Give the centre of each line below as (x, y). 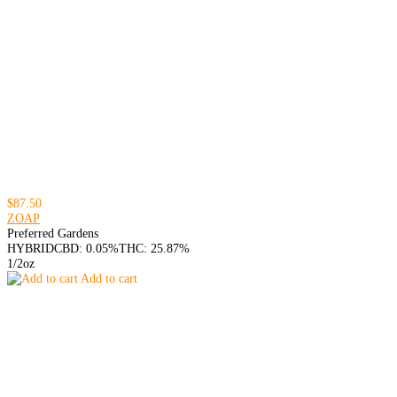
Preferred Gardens (53, 233)
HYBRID (31, 248)
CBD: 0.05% (86, 248)
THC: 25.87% (154, 248)
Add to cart (108, 278)
